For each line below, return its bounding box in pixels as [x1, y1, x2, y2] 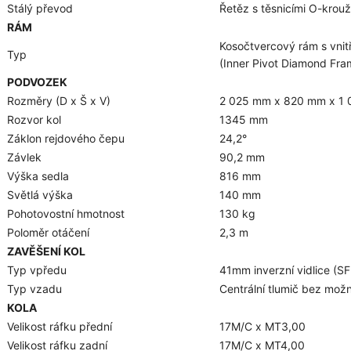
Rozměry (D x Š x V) [7, 94, 110, 108]
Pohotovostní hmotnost [7, 207, 125, 221]
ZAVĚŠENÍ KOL [7, 244, 85, 259]
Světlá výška [7, 188, 73, 202]
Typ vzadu [7, 282, 62, 296]
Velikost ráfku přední [7, 320, 112, 334]
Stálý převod [7, 2, 73, 16]
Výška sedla [7, 169, 69, 183]
